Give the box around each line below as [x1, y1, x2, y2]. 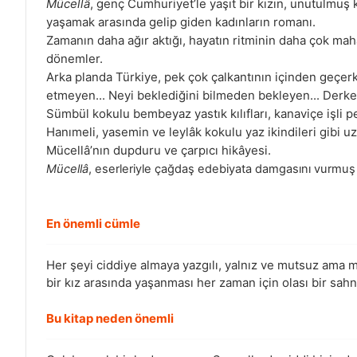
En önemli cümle [46, 216, 140, 232]
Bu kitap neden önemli [46, 311, 174, 327]
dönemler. [46, 51, 103, 67]
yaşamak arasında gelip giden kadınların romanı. [46, 14, 316, 30]
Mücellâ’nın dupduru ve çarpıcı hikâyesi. [46, 143, 271, 159]
